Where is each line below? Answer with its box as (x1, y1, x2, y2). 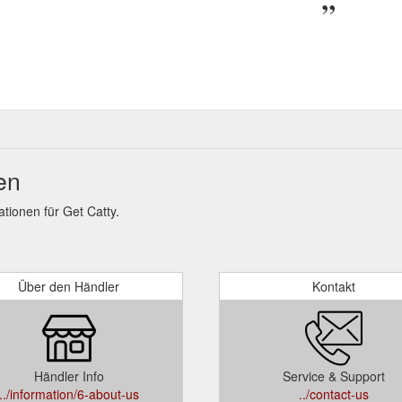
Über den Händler (18, 276, 119, 295)
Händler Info (33, 366, 104, 385)
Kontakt (311, 276, 355, 295)
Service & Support (282, 366, 385, 385)
